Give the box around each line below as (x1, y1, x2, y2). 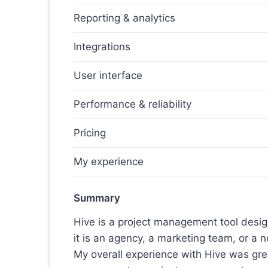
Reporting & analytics (74, 12, 175, 25)
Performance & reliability (74, 98, 194, 111)
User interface (74, 69, 142, 82)
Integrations (74, 41, 130, 53)
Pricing (74, 127, 106, 139)
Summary (74, 192, 120, 205)
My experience (74, 156, 144, 168)
